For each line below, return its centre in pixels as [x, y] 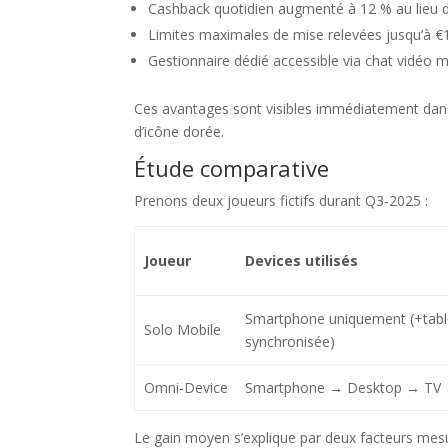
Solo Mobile [182, 329]
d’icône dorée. [179, 131]
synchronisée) [289, 341]
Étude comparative [232, 167]
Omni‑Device [185, 387]
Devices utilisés [301, 260]
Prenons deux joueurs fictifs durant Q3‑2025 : [281, 200]
